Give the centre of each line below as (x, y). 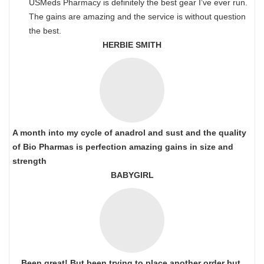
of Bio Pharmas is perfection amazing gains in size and (123, 147)
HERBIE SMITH (132, 45)
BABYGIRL (132, 175)
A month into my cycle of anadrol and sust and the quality (129, 133)
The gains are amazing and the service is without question (129, 16)
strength (29, 161)
